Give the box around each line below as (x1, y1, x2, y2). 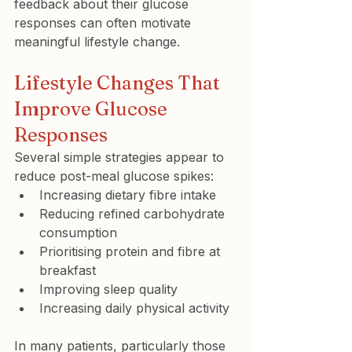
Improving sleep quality (39, 280, 178, 297)
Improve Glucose (14, 97, 171, 120)
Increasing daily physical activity (39, 299, 229, 316)
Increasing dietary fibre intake (39, 186, 216, 203)
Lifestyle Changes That (14, 71, 224, 94)
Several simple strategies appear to (14, 148, 228, 165)
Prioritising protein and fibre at (39, 243, 224, 259)
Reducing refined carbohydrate (39, 205, 229, 222)
